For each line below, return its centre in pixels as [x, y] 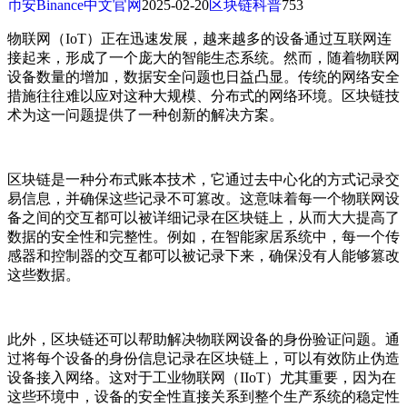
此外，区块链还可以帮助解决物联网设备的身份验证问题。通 [203, 339]
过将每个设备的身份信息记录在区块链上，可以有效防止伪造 [203, 358]
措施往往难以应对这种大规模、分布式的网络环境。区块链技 [203, 95]
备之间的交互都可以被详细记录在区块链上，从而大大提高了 [203, 217]
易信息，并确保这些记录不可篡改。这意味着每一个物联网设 [203, 198]
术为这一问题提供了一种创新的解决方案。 [145, 114]
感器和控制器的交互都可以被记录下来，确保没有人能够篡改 [203, 255]
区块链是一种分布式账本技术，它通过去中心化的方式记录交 [203, 179]
